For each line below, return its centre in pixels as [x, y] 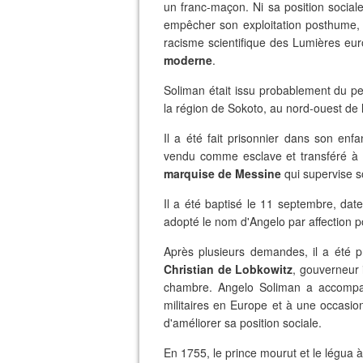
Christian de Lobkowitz [228, 269]
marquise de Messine [222, 173]
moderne [188, 60]
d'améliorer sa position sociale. [243, 322]
